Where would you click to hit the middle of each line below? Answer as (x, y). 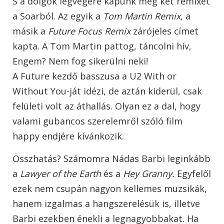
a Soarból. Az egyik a (58, 16)
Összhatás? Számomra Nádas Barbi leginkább (111, 159)
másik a (30, 31)
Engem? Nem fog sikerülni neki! (80, 61)
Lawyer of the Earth (60, 174)
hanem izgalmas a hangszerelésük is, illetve (106, 204)
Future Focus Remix (90, 31)
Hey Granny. (149, 174)
